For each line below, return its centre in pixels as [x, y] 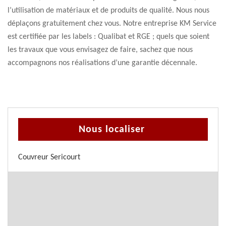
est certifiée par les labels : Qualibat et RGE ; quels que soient [108, 37]
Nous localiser [112, 130]
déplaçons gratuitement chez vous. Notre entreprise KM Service [112, 24]
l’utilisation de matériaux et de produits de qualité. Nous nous [108, 11]
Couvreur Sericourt [49, 157]
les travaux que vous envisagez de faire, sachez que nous [100, 50]
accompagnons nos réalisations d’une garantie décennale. [102, 63]
